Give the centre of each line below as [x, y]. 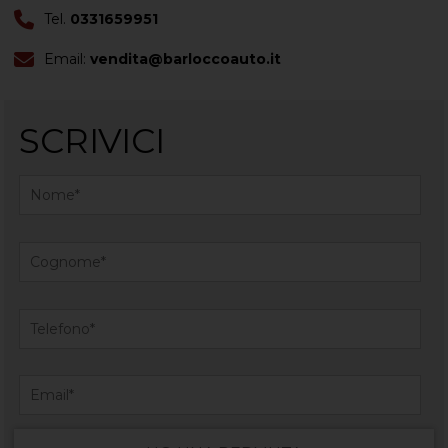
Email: [65, 58]
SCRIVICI [92, 140]
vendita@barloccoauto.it [186, 58]
